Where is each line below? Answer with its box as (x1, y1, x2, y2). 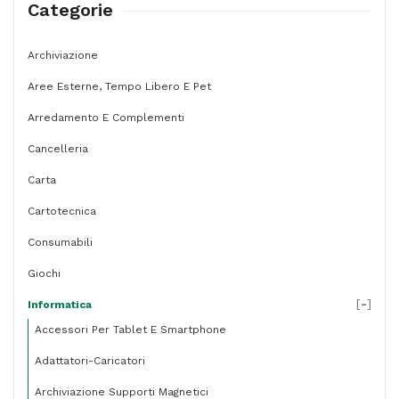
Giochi (28, 267, 61, 280)
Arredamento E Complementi (28, 111, 184, 124)
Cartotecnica (28, 205, 96, 217)
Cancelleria (28, 142, 88, 155)
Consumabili (28, 236, 93, 248)
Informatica (28, 298, 92, 311)
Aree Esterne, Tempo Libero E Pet (28, 80, 211, 93)
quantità (199, 84, 265, 102)
